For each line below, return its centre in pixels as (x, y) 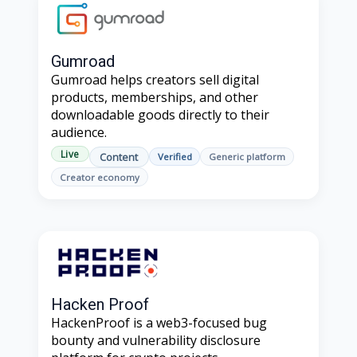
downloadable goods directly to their (160, 115)
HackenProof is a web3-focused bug (159, 323)
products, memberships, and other (155, 98)
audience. (79, 133)
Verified (175, 157)
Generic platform (247, 157)
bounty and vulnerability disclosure (156, 341)
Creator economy (99, 177)
